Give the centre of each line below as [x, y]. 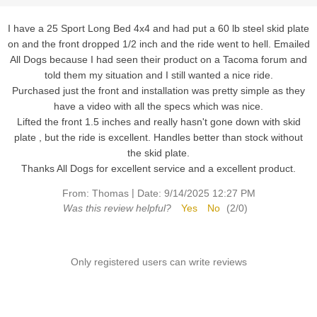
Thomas [110, 193]
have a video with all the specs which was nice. [158, 106]
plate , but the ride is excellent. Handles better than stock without [158, 137]
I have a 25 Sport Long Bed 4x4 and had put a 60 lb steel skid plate [158, 28]
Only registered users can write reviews [158, 261]
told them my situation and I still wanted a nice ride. [158, 75]
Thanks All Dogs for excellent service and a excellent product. [158, 168]
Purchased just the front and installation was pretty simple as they [158, 90]
